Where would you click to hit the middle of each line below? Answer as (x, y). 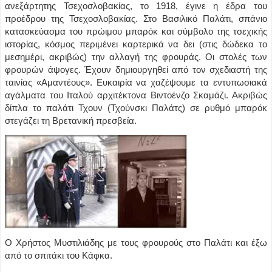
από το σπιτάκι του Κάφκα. (59, 255)
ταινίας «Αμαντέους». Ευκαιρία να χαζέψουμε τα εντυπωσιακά (136, 82)
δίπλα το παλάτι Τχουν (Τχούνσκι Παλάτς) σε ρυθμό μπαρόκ (136, 108)
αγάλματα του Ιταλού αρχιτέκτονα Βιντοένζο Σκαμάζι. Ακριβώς (136, 95)
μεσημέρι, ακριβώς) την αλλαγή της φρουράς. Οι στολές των (136, 57)
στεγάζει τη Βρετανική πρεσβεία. (71, 121)
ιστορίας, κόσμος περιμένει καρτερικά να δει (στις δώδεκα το (136, 44)
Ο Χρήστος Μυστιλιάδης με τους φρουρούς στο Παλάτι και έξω (136, 243)
